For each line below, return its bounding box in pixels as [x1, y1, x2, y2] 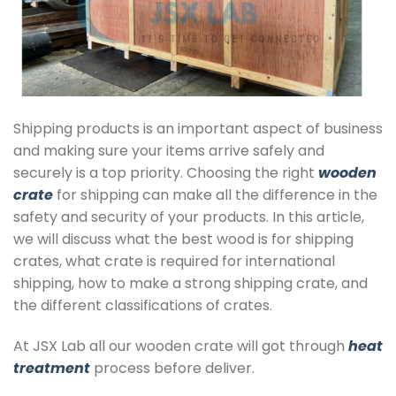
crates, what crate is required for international [13, 251, 335, 272]
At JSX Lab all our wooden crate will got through [13, 336, 348, 357]
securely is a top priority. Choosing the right [13, 163, 318, 184]
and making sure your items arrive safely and [13, 141, 324, 162]
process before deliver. [90, 358, 255, 379]
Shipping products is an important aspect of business [13, 118, 383, 140]
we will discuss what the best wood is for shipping [13, 229, 354, 250]
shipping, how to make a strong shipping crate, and [13, 273, 368, 294]
